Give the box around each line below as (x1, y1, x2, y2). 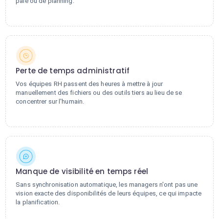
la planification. (16, 198, 60, 206)
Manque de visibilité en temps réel (16, 166, 148, 176)
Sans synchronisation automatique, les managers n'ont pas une (16, 181, 198, 188)
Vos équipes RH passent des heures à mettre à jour (16, 80, 163, 88)
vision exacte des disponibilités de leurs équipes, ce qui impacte (16, 190, 202, 197)
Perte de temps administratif (16, 66, 130, 76)
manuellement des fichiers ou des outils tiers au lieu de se (16, 89, 182, 96)
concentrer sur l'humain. (16, 98, 85, 105)
